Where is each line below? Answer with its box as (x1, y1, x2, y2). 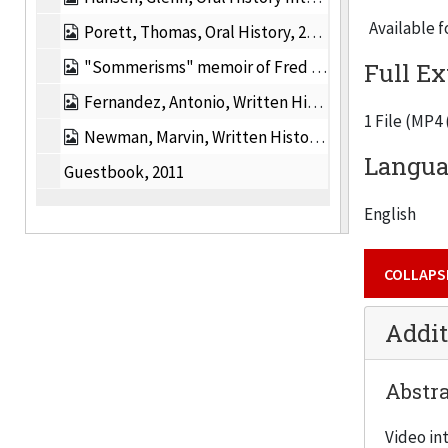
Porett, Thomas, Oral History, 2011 (84, 21, 306, 43)
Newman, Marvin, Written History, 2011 (84, 126, 309, 148)
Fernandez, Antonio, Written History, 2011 (84, 91, 307, 113)
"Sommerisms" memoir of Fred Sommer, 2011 (84, 56, 311, 78)
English (363, 203, 416, 225)
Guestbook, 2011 (64, 161, 184, 183)
